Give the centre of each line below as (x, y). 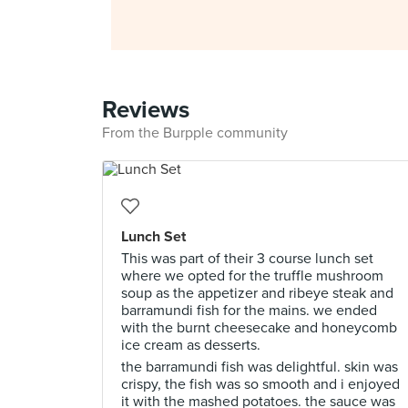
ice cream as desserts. (191, 345)
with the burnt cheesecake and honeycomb (259, 328)
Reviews (146, 110)
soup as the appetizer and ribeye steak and (257, 293)
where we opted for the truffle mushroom (252, 276)
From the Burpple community (195, 133)
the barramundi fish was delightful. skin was (260, 367)
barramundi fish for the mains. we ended (249, 311)
